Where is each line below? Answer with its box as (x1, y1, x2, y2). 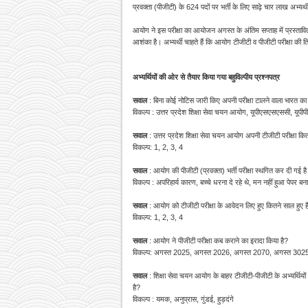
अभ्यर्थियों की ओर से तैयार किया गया (133, 73, 228, 82)
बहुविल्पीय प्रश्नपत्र (228, 73, 280, 82)
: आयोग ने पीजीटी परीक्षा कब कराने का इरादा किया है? (147, 236, 288, 245)
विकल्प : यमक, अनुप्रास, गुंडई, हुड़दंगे (133, 295, 234, 304)
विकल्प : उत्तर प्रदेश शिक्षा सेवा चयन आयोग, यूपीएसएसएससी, (133, 108, 294, 117)
